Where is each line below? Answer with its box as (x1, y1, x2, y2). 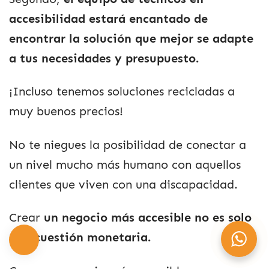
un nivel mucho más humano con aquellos (9, 157, 241, 172)
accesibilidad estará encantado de (9, 11, 208, 26)
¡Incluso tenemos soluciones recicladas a (9, 85, 235, 99)
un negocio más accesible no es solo (44, 211, 252, 225)
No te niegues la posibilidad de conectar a (9, 138, 246, 152)
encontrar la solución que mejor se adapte (9, 31, 253, 46)
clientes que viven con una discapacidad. (9, 177, 238, 192)
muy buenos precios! (9, 104, 123, 119)
